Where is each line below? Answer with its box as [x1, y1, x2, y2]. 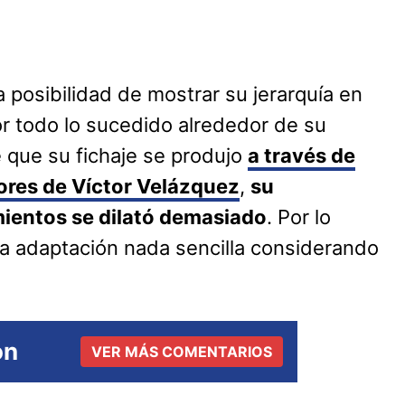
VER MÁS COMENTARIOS [91, 343, 272, 362]
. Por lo [267, 205, 331, 230]
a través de [248, 144, 355, 168]
